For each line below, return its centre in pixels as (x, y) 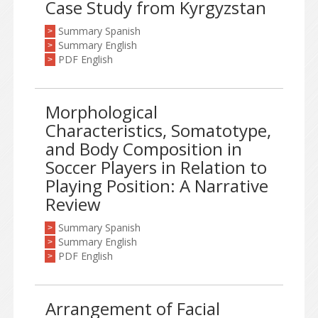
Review (73, 204)
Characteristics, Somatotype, (158, 130)
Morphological (102, 112)
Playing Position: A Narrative (157, 186)
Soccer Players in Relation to (156, 167)
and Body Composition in (144, 149)
